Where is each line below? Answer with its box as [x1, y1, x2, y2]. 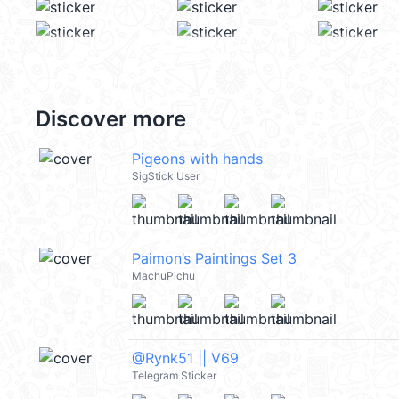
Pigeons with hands [132, 150, 263, 167]
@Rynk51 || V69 [132, 349, 239, 367]
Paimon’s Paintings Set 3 [132, 249, 297, 267]
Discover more [36, 106, 186, 132]
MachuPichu [132, 269, 195, 282]
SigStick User [132, 169, 199, 183]
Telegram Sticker [132, 369, 216, 382]
